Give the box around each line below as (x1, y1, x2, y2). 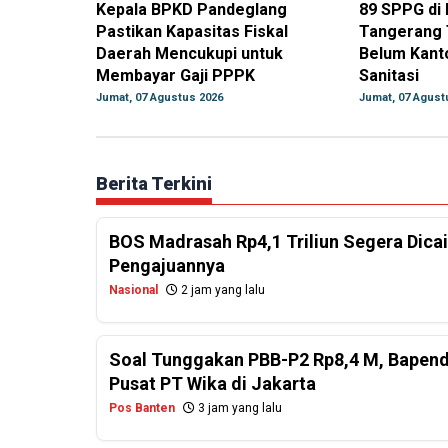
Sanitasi (358, 66, 419, 86)
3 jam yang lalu (195, 401, 282, 416)
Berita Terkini (96, 173, 212, 195)
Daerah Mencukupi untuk (96, 44, 283, 64)
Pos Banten (109, 401, 175, 416)
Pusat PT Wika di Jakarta (109, 373, 316, 395)
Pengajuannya (109, 255, 225, 277)
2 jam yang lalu (178, 283, 265, 298)
